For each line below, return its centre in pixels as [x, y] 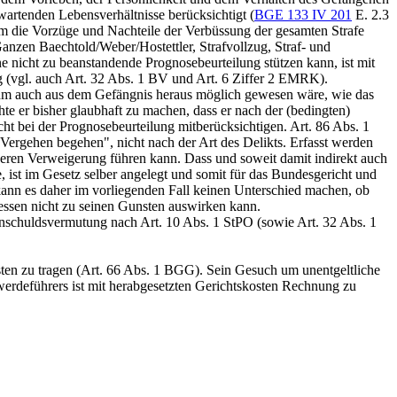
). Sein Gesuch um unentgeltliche [288, 270]
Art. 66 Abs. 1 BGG [138, 270]
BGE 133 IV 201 [303, 15]
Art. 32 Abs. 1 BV [117, 78]
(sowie [275, 222]
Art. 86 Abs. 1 [330, 126]
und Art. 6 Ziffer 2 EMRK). [248, 78]
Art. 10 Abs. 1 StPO [197, 222]
